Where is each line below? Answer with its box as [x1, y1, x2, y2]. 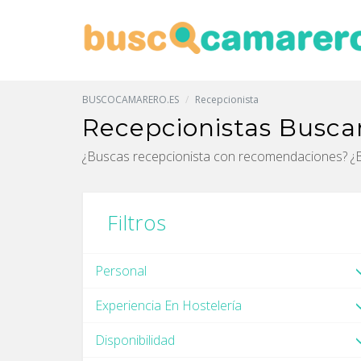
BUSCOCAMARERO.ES [82, 93, 179, 106]
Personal [95, 262, 147, 280]
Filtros [107, 209, 167, 236]
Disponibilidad [95, 331, 175, 349]
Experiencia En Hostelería [95, 297, 242, 314]
